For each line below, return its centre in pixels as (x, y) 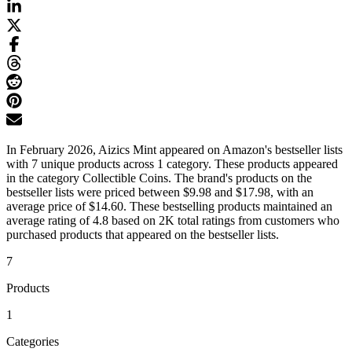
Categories (33, 342)
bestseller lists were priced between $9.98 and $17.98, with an (160, 192)
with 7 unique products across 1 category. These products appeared (172, 164)
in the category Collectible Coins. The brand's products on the (159, 178)
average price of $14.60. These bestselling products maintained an (169, 207)
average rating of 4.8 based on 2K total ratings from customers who (173, 221)
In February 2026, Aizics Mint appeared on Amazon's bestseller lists (174, 150)
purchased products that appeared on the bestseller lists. (143, 235)
